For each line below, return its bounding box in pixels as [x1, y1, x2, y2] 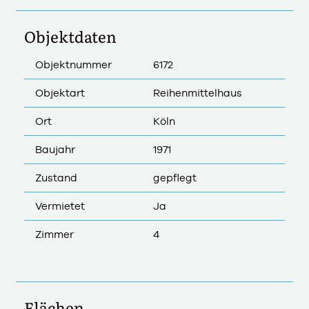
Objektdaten [24, 24, 117, 48]
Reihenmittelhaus [153, 86, 242, 99]
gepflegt [153, 171, 197, 183]
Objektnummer [35, 58, 112, 70]
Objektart [35, 86, 85, 99]
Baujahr [35, 143, 75, 155]
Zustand [35, 171, 77, 183]
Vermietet [35, 199, 85, 212]
